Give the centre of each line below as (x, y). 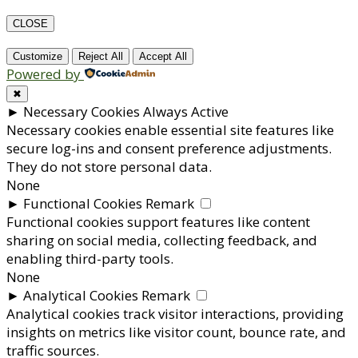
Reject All (101, 57)
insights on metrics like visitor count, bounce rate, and (176, 332)
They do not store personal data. (109, 167)
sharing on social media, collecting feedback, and (162, 241)
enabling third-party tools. (90, 259)
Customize (38, 57)
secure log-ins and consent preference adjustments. (169, 149)
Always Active (186, 112)
